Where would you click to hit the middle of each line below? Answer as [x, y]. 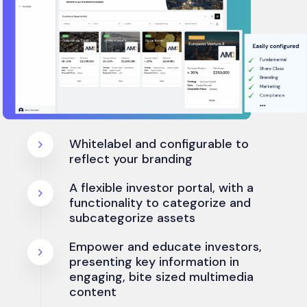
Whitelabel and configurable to [159, 144]
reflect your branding [131, 159]
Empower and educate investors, [165, 247]
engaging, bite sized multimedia [161, 277]
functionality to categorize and [160, 203]
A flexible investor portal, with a [161, 188]
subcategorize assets [132, 218]
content [93, 292]
